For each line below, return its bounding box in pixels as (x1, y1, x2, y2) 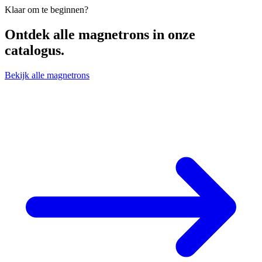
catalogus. (5, 42, 64, 58)
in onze (149, 26, 195, 42)
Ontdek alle (5, 26, 78, 42)
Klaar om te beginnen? (5, 5, 88, 15)
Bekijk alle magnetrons (5, 70, 89, 80)
